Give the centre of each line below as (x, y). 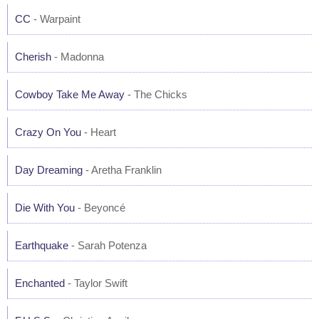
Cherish (33, 57)
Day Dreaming (49, 170)
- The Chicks (156, 94)
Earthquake (42, 245)
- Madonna (78, 57)
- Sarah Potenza (108, 245)
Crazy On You (48, 132)
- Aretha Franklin (122, 170)
